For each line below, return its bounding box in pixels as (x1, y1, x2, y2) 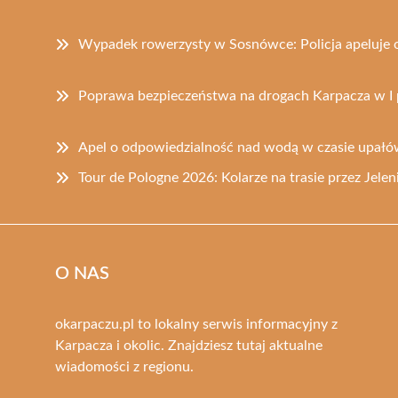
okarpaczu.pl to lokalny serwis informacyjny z (55, 316, 338, 331)
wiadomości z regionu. (55, 359, 194, 374)
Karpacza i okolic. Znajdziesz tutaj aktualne (55, 338, 322, 353)
